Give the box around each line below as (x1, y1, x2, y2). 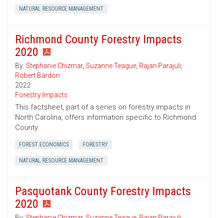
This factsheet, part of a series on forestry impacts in (15, 103, 190, 112)
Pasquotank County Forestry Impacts (15, 184, 191, 199)
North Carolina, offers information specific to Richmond (15, 113, 196, 122)
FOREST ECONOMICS (19, 141, 69, 148)
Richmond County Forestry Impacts (15, 33, 182, 47)
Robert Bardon (15, 72, 60, 80)
